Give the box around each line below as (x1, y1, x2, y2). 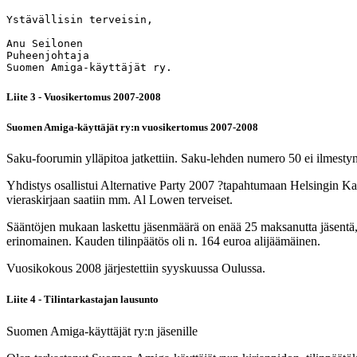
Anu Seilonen (6, 37, 83, 49)
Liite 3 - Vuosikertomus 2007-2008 (6, 90, 161, 103)
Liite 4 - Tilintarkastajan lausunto (6, 293, 159, 306)
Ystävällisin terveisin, (6, 13, 153, 25)
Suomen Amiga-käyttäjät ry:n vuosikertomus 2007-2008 (6, 121, 258, 134)
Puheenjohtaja (6, 49, 89, 61)
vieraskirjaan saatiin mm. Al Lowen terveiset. (6, 193, 233, 207)
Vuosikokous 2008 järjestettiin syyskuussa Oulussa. (6, 261, 265, 276)
